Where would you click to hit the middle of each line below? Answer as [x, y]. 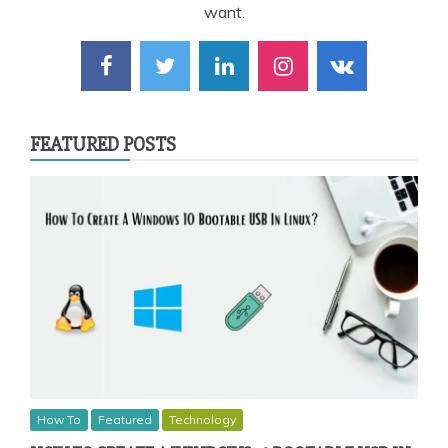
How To [59, 419]
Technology [202, 419]
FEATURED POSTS [103, 144]
